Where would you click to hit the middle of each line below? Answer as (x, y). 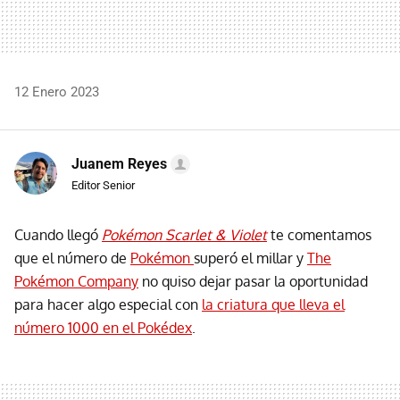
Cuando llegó (58, 234)
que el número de (72, 258)
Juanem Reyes (119, 163)
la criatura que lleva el (273, 304)
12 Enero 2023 (57, 92)
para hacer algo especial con (108, 304)
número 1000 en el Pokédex (103, 327)
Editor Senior (103, 185)
